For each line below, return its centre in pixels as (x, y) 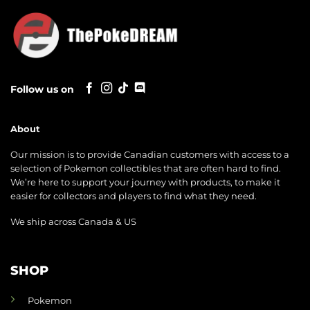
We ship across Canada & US (73, 221)
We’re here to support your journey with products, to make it (145, 183)
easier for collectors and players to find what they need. (134, 197)
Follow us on (42, 89)
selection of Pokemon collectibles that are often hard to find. (146, 169)
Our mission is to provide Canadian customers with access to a (150, 155)
